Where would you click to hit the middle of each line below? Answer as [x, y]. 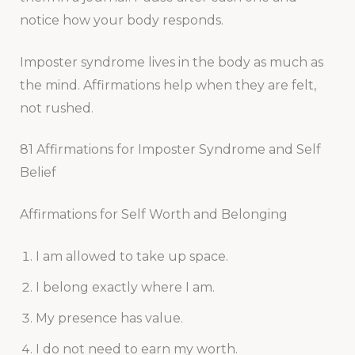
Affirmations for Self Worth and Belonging [153, 215]
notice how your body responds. [121, 21]
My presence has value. [109, 319]
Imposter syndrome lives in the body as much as [171, 62]
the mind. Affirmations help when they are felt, [168, 85]
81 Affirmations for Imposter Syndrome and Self [170, 150]
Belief [38, 173]
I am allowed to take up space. [132, 257]
